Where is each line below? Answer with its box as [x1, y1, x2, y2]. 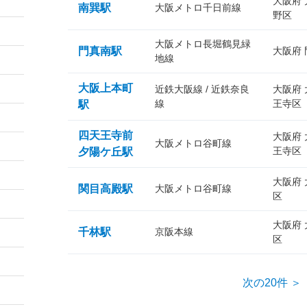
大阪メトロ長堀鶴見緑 [155, 38, 251, 49]
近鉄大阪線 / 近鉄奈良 [155, 84, 249, 95]
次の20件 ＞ [242, 277, 302, 288]
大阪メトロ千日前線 [155, 2, 241, 13]
